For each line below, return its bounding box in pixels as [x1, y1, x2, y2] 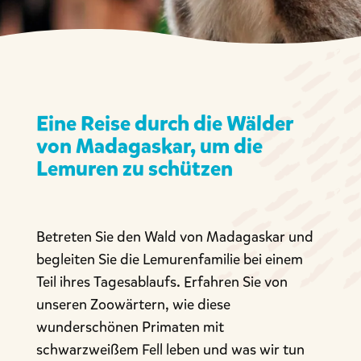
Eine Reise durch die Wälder [35, 110, 293, 138]
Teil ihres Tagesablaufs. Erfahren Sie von [35, 272, 288, 292]
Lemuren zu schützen [35, 155, 233, 183]
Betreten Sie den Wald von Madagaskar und [35, 227, 313, 247]
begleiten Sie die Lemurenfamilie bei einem [35, 250, 303, 269]
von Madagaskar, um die [35, 132, 263, 160]
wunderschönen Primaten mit [35, 317, 224, 337]
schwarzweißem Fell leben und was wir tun [35, 340, 305, 359]
